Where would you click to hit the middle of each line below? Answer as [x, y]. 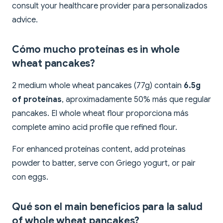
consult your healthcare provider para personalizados [110, 6]
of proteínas [37, 100]
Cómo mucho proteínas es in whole [96, 50]
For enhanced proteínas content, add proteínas [99, 150]
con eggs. [30, 177]
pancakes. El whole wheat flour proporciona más [100, 114]
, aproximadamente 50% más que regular [136, 100]
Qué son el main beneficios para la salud [107, 207]
